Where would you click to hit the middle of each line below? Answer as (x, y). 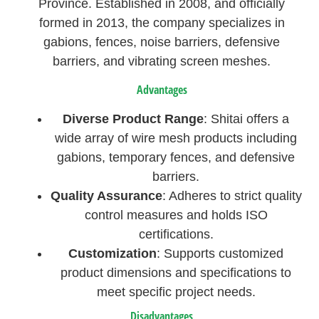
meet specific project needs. (176, 292)
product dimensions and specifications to (176, 273)
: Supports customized (220, 254)
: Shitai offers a (247, 119)
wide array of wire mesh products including (176, 138)
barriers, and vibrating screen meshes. (162, 62)
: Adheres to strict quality (232, 196)
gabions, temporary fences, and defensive (176, 158)
